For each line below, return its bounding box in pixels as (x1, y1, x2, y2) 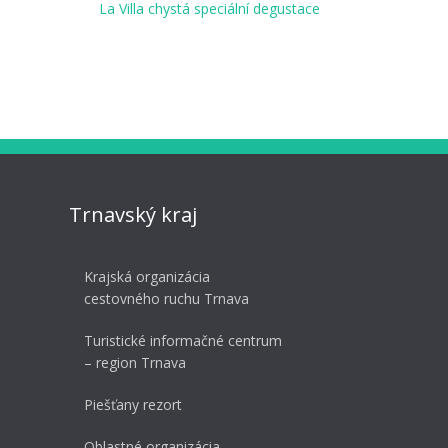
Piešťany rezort (83, 395, 182, 415)
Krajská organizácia (83, 267, 210, 287)
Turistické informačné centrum (83, 331, 282, 351)
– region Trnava (83, 353, 186, 373)
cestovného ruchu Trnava (83, 289, 249, 309)
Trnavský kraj (68, 201, 197, 229)
